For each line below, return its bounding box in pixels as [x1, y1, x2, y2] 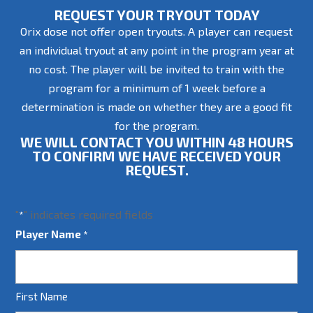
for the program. [114, 119, 199, 132]
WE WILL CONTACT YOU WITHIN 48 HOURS [20, 133, 293, 150]
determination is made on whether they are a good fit [21, 100, 292, 113]
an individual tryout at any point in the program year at [19, 43, 294, 57]
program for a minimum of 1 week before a [48, 81, 265, 94]
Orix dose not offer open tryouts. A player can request [20, 24, 293, 38]
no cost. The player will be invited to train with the [29, 62, 284, 75]
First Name [15, 290, 68, 303]
